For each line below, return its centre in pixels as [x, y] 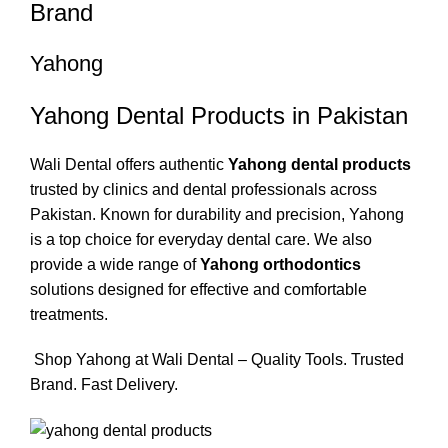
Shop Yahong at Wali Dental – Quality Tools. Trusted [217, 359]
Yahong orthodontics [280, 264]
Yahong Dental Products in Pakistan [219, 115]
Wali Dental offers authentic [129, 164]
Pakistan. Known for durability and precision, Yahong [217, 214]
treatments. [69, 314]
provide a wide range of [115, 264]
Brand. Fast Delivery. [104, 384]
